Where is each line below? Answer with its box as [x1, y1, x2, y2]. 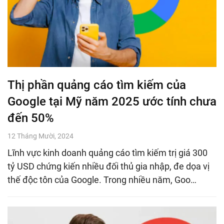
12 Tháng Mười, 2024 [7, 131, 73, 140]
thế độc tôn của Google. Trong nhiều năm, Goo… [7, 174, 196, 185]
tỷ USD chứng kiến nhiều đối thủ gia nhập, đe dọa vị [7, 160, 209, 171]
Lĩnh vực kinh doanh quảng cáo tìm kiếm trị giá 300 [7, 147, 207, 158]
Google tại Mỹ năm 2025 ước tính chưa [7, 94, 216, 108]
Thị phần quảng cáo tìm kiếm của [7, 77, 186, 92]
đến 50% [7, 110, 54, 125]
